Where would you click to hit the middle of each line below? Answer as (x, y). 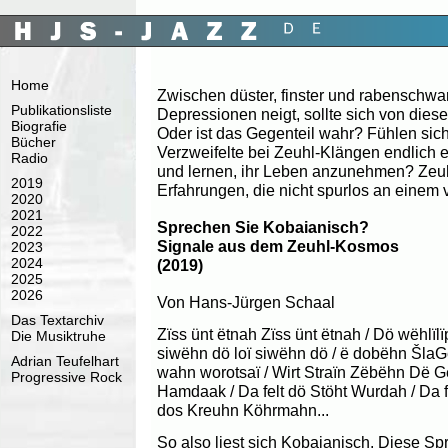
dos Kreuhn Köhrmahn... (243, 410)
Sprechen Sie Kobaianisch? (263, 227)
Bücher (33, 142)
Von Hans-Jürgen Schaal (246, 301)
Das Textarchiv (57, 320)
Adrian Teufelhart (65, 361)
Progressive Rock (66, 377)
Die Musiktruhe (58, 336)
